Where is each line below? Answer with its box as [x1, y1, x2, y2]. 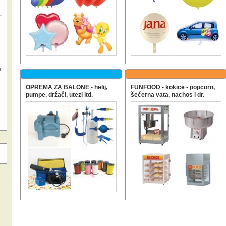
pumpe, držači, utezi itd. [26, 91, 93, 98]
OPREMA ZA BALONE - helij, [26, 84, 107, 91]
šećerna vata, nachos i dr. [131, 91, 204, 98]
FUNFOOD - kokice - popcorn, [131, 84, 215, 91]
